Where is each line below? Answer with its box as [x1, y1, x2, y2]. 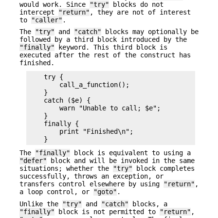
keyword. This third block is [54, 43, 167, 52]
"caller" [31, 16, 62, 24]
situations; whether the [19, 164, 113, 173]
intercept [19, 8, 58, 17]
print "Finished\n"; [28, 127, 133, 135]
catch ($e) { [28, 96, 91, 104]
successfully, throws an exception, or [19, 172, 163, 181]
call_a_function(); [28, 80, 129, 89]
